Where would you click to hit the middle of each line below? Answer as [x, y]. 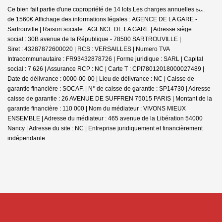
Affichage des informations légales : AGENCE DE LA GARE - [116, 19]
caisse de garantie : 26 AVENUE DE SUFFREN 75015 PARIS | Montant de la [110, 98]
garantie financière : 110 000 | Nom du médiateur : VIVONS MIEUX [97, 108]
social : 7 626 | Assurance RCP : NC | [58, 69]
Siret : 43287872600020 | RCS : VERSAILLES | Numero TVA [89, 49]
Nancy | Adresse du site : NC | [48, 128]
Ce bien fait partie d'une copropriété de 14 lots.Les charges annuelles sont [107, 9]
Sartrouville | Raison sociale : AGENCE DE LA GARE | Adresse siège [100, 29]
